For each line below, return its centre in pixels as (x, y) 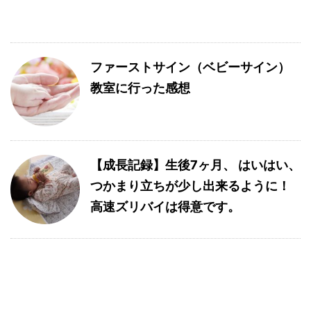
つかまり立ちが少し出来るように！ (190, 186)
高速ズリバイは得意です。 (165, 207)
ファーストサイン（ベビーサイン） (190, 67)
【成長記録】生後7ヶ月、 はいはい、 (195, 165)
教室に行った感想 (140, 88)
